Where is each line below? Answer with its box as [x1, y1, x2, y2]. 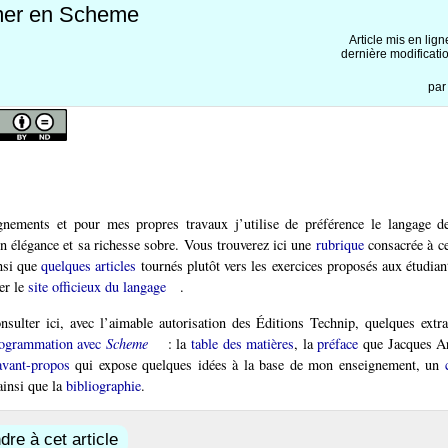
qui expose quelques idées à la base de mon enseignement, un [69, 354, 445, 374]
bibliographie [66, 375, 141, 395]
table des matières [190, 333, 295, 353]
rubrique [315, 235, 364, 255]
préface [317, 333, 359, 353]
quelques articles [41, 256, 137, 276]
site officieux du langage [28, 277, 166, 297]
